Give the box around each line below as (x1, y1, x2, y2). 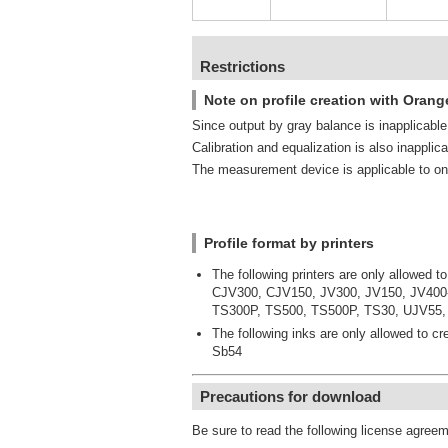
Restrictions (200, 58, 285, 75)
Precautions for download (200, 388, 381, 405)
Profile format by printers (204, 235, 374, 251)
